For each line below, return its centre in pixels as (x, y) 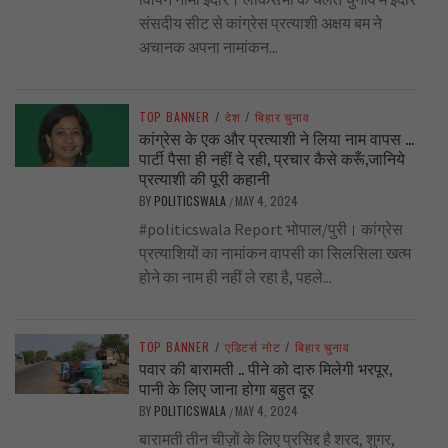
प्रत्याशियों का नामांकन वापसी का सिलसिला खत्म (274, 253)
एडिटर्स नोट (252, 347)
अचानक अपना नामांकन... (208, 47)
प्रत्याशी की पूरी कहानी (204, 178)
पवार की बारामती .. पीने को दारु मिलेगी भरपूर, (265, 368)
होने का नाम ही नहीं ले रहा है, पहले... (235, 277)
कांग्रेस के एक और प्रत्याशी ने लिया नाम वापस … (276, 138)
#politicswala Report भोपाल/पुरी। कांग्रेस (270, 229)
